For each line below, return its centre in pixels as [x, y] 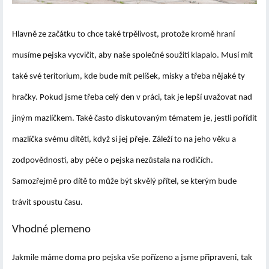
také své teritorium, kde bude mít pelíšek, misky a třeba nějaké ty [128, 77]
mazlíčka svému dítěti [50, 140]
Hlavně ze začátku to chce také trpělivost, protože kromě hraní [123, 35]
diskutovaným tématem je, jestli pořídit [186, 119]
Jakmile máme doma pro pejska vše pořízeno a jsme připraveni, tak [132, 258]
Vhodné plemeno [51, 229]
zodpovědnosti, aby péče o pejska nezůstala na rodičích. [113, 161]
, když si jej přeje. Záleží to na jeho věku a [162, 140]
